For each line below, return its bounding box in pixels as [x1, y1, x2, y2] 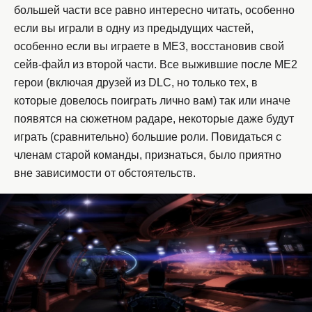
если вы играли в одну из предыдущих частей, [14, 22, 253, 35]
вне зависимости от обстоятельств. [14, 167, 196, 180]
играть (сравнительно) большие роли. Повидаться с [14, 131, 281, 143]
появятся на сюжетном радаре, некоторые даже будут [14, 113, 294, 125]
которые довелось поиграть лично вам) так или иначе [14, 95, 290, 107]
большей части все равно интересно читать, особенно [14, 4, 295, 17]
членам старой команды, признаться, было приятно [14, 149, 281, 162]
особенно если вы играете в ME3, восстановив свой [14, 40, 284, 53]
